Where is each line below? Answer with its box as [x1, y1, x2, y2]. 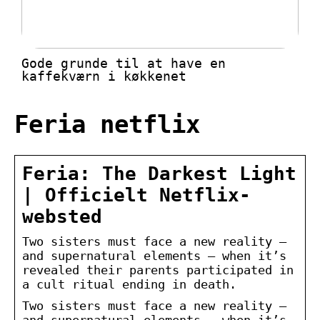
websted [22, 205, 102, 227]
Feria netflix [14, 110, 200, 139]
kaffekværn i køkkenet [21, 69, 186, 84]
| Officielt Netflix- [22, 184, 251, 206]
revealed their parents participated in [22, 262, 294, 277]
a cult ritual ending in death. [22, 276, 236, 291]
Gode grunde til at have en [21, 56, 226, 71]
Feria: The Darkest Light [22, 162, 296, 184]
